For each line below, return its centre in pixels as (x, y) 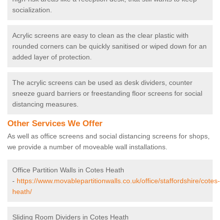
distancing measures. (45, 104)
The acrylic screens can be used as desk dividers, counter (102, 83)
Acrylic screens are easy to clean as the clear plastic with (100, 36)
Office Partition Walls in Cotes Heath (68, 170)
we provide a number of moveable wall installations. (88, 147)
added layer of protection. (52, 57)
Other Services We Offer (55, 124)
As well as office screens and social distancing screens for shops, (109, 136)
